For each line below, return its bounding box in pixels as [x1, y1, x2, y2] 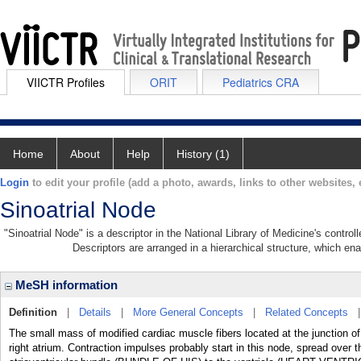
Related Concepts [265, 306, 348, 318]
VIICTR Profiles [27, 74, 105, 90]
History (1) [176, 147, 230, 160]
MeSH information [12, 278, 118, 292]
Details [79, 306, 111, 318]
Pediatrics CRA [222, 74, 299, 90]
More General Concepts [133, 306, 243, 318]
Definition [9, 306, 57, 318]
